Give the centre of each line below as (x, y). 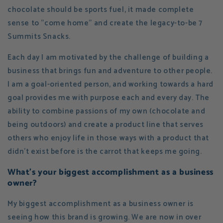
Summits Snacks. (39, 37)
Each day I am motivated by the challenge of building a (108, 58)
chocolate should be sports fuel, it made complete (101, 10)
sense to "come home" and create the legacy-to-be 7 (105, 23)
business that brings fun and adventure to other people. (110, 71)
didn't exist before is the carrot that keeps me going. (105, 152)
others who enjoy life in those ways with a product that (109, 138)
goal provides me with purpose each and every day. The (109, 98)
